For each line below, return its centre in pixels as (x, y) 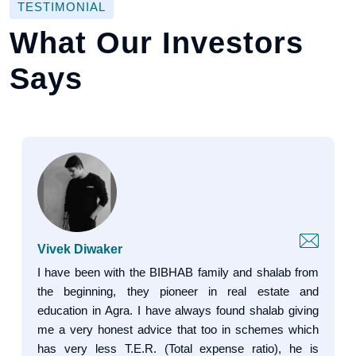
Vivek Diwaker (80, 250)
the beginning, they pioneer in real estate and (178, 292)
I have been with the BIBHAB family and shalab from (178, 273)
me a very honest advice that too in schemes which (178, 330)
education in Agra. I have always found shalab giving (178, 311)
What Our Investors (157, 43)
